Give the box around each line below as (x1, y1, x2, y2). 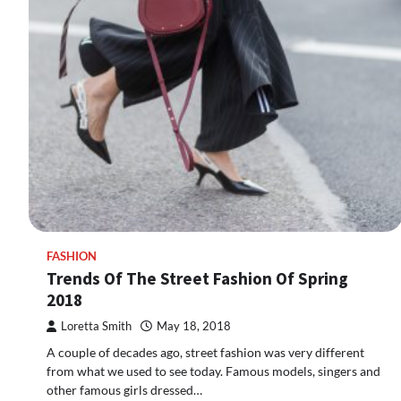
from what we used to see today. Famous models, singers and (47, 363, 380, 379)
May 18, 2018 (157, 320, 231, 333)
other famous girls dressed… (47, 382, 202, 397)
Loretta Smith (61, 320, 132, 333)
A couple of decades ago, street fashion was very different (47, 345, 364, 360)
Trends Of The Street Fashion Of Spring (47, 268, 348, 289)
